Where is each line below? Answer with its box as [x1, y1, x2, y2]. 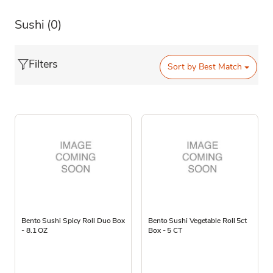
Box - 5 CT [148, 225, 183, 235]
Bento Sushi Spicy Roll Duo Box [21, 215, 125, 225]
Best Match [196, 61, 243, 73]
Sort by [168, 61, 197, 73]
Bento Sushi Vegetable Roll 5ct [148, 215, 247, 225]
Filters [29, 56, 58, 71]
